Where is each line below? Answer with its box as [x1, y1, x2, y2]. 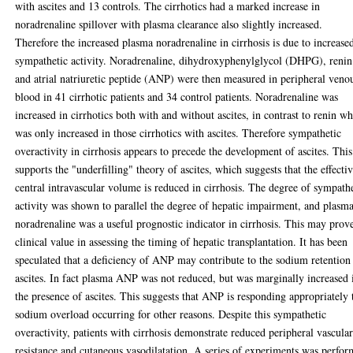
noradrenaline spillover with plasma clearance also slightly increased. [15, 17, 323, 32]
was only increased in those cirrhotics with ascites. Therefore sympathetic [15, 125, 342, 140]
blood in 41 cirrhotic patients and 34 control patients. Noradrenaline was [15, 89, 339, 104]
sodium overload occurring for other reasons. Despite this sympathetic [15, 307, 327, 321]
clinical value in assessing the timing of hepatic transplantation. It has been [15, 234, 348, 249]
